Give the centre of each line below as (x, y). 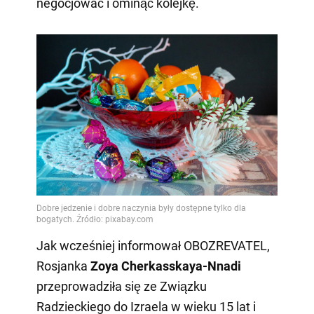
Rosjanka (63, 266)
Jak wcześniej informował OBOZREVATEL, (153, 245)
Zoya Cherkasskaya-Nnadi (165, 266)
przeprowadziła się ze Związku (121, 286)
